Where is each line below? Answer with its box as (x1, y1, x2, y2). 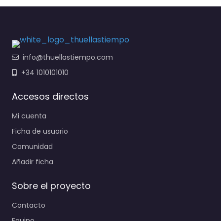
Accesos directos (12, 90, 89, 103)
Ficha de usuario (12, 126, 68, 137)
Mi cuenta (12, 111, 46, 121)
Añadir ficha (12, 157, 53, 167)
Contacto (12, 200, 45, 211)
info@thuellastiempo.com (23, 52, 113, 63)
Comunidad (12, 142, 53, 152)
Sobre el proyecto (12, 180, 91, 192)
